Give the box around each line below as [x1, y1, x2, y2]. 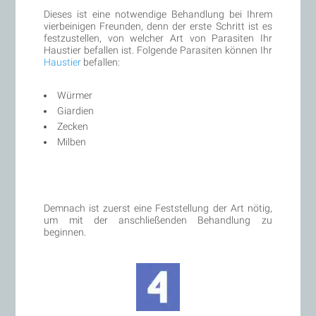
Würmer [57, 89, 93, 101]
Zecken [57, 120, 89, 132]
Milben [57, 135, 87, 147]
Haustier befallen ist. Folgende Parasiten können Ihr [44, 44, 272, 56]
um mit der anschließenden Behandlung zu [44, 214, 272, 226]
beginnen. [44, 226, 87, 238]
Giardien [57, 104, 95, 116]
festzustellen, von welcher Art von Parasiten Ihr [44, 32, 272, 44]
